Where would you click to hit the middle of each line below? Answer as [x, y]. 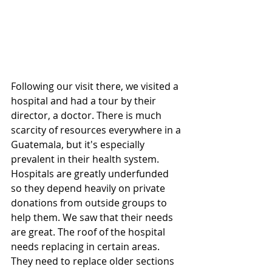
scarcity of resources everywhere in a [97, 130]
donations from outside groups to [90, 203]
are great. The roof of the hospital [89, 232]
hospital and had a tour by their [85, 101]
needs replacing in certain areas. [87, 246]
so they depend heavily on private [89, 188]
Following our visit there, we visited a [96, 86]
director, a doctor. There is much [87, 115]
